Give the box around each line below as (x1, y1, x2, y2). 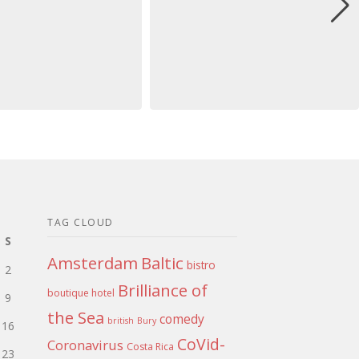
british (107, 315, 135, 327)
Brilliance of (118, 279, 208, 302)
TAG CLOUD (47, 216, 114, 230)
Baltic (141, 252, 184, 275)
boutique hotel (47, 286, 115, 301)
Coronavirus (47, 336, 124, 355)
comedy (159, 310, 205, 329)
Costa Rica (127, 340, 175, 354)
